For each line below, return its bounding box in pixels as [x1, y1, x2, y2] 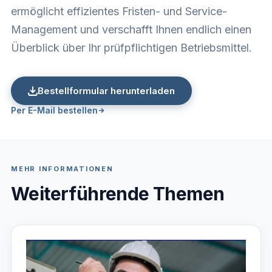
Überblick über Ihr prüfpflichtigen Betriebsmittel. [11, 41, 252, 55]
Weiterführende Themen [11, 183, 225, 205]
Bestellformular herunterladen [38, 85, 175, 97]
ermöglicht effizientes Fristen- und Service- [11, 5, 227, 18]
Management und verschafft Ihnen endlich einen [11, 23, 251, 36]
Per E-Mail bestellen [11, 105, 98, 116]
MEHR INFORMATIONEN [11, 165, 114, 174]
